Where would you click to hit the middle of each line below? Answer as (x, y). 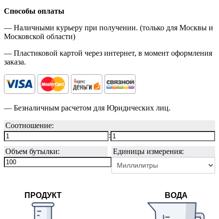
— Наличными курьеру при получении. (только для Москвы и (109, 27)
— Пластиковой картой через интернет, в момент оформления (108, 53)
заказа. (15, 62)
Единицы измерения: (149, 151)
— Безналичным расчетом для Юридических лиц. (87, 108)
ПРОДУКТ (43, 195)
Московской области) (40, 36)
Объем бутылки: (33, 151)
